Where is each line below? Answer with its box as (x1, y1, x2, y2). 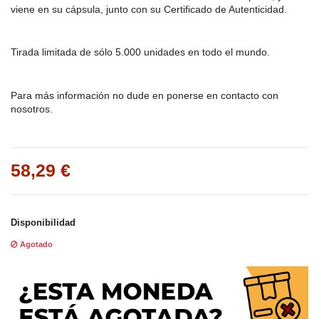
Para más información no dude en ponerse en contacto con (11, 89, 278, 101)
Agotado (18, 240, 53, 249)
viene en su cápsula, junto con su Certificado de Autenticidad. (11, 4, 287, 16)
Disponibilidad (11, 218, 75, 229)
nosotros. (11, 103, 53, 115)
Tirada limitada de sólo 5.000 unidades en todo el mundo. (11, 46, 270, 58)
